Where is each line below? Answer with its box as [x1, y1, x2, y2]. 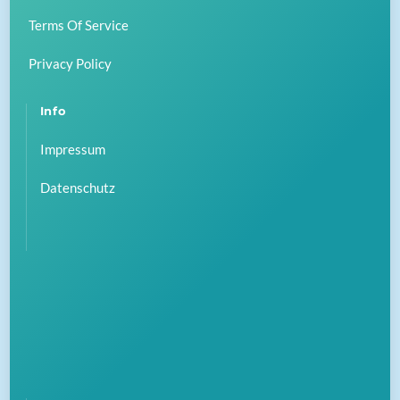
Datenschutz [39, 179, 115, 196]
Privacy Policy [29, 55, 112, 72]
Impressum [39, 140, 105, 157]
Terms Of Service [29, 16, 129, 33]
